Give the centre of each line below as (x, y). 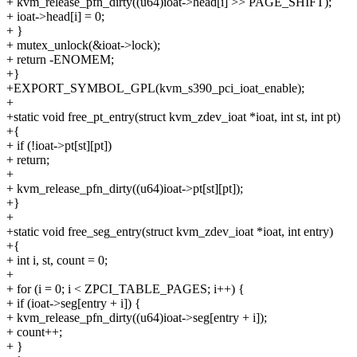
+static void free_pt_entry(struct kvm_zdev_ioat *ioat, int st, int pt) (173, 117)
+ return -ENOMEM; (60, 60)
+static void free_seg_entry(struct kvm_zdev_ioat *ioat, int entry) (170, 232)
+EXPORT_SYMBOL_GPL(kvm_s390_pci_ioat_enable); (155, 88)
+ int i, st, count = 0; (57, 261)
